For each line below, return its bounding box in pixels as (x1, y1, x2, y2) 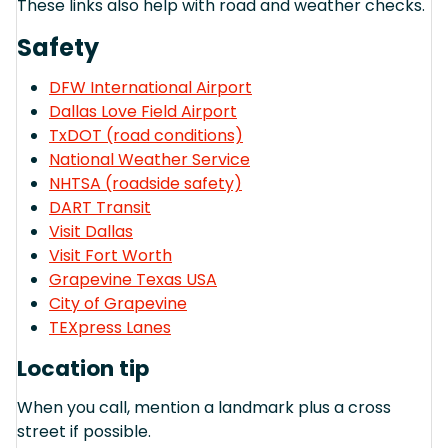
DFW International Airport (49, 75, 252, 99)
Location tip (17, 352, 149, 384)
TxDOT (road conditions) (49, 123, 243, 147)
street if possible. (17, 419, 151, 443)
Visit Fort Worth (49, 243, 172, 267)
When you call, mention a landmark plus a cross (17, 395, 391, 419)
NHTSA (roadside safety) (49, 171, 242, 195)
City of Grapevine (49, 291, 187, 315)
